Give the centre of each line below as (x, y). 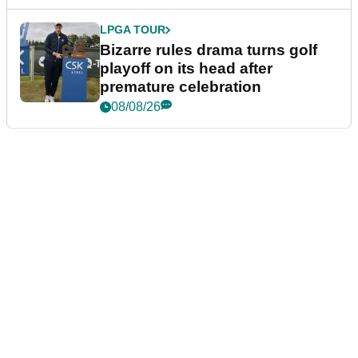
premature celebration (181, 87)
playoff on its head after (186, 69)
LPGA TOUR (133, 30)
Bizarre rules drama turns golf (209, 50)
